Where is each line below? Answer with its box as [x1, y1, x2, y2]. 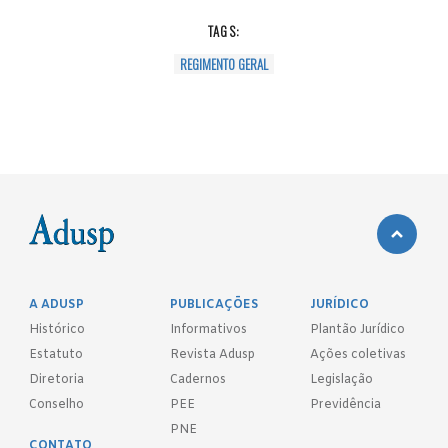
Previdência [310, 396, 382, 413]
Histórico [29, 321, 86, 338]
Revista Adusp [169, 346, 255, 363]
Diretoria [29, 371, 85, 388]
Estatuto [29, 346, 84, 363]
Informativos [169, 321, 247, 338]
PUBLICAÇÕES [169, 296, 259, 313]
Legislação [310, 371, 374, 388]
